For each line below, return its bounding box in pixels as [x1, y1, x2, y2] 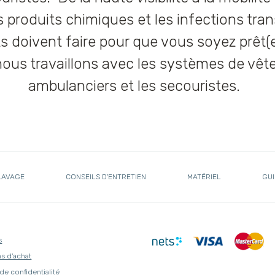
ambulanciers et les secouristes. [28, 77, 247, 95]
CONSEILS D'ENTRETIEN [65, 172, 146, 181]
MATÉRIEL [187, 172, 221, 181]
